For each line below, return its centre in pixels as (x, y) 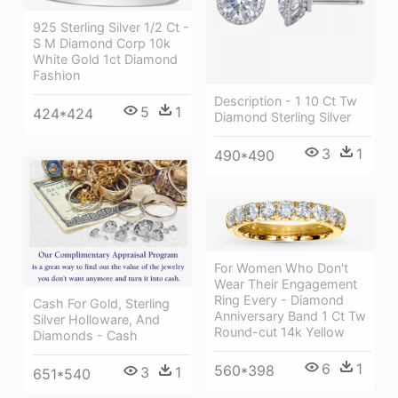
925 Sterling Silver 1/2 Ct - (111, 27)
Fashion (56, 75)
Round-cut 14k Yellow (279, 331)
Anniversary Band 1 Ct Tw (290, 315)
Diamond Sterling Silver (283, 116)
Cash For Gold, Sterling (101, 304)
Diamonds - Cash (85, 336)
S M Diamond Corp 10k (102, 43)
